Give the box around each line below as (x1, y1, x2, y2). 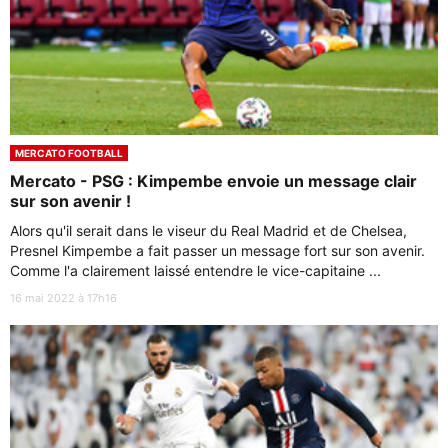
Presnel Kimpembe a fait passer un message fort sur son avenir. (10, 241, 425, 259)
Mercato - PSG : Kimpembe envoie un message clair (10, 170, 417, 191)
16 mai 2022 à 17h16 (10, 290, 117, 305)
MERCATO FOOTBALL (15, 146, 123, 159)
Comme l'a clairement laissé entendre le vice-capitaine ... (10, 261, 381, 279)
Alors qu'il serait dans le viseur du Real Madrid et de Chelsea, (10, 221, 407, 239)
